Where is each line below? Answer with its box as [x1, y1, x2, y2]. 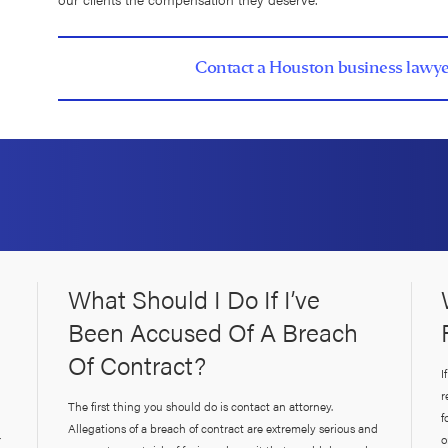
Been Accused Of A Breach [68, 313, 358, 349]
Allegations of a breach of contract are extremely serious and [68, 418, 378, 437]
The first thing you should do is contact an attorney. [68, 396, 333, 415]
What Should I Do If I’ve [68, 280, 320, 316]
